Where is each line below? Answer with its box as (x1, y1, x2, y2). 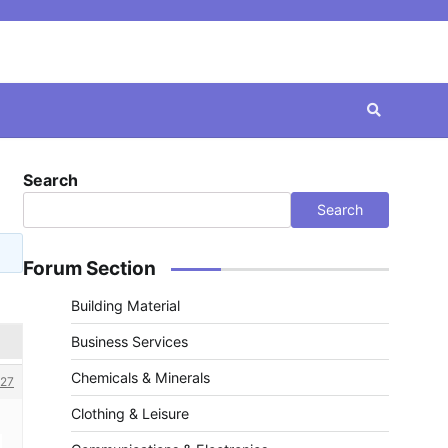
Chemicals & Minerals (71, 369, 210, 386)
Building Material (71, 297, 180, 314)
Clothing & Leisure (71, 405, 189, 422)
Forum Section (23, 257, 156, 280)
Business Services (71, 333, 188, 350)
